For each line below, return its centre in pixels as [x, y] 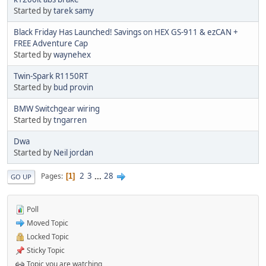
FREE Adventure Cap [51, 43]
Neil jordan [73, 152]
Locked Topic [47, 236]
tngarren [70, 120]
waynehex [72, 54]
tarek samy [74, 10]
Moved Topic [47, 223]
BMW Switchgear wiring [57, 108]
